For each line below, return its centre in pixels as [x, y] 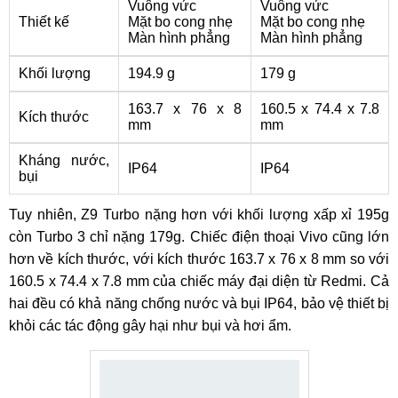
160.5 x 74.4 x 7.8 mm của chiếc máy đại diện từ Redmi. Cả [199, 281]
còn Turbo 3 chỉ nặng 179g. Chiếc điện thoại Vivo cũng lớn [199, 237]
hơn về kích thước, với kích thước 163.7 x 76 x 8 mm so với [199, 259]
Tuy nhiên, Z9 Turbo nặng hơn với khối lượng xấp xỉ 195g [199, 215]
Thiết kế [44, 22]
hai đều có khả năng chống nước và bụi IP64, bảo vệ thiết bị [199, 303]
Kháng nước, [64, 160]
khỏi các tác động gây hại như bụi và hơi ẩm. [150, 326]
